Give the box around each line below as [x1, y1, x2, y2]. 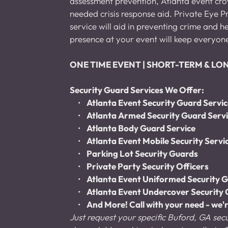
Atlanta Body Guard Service [87, 123, 195, 134]
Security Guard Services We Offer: [70, 84, 204, 96]
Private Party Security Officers [87, 161, 209, 172]
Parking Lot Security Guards [87, 148, 198, 159]
